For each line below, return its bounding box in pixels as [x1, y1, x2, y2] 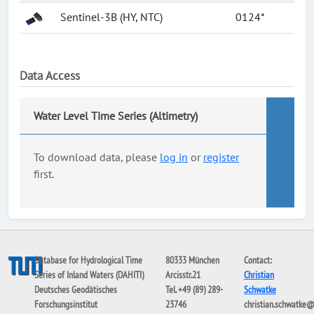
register [203, 150, 239, 164]
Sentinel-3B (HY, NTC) [60, 10, 163, 24]
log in [160, 150, 188, 164]
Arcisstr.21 [165, 268, 200, 281]
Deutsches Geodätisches [34, 283, 118, 296]
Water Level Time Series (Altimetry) [34, 109, 198, 123]
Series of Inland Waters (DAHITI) [34, 268, 144, 281]
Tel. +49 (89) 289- [165, 283, 223, 296]
